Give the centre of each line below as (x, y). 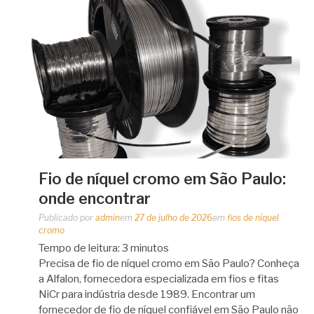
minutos (150, 248)
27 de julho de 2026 (173, 217)
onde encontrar (95, 198)
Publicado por (67, 217)
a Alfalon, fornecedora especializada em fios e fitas (159, 279)
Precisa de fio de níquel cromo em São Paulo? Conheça (169, 263)
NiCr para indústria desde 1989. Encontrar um (147, 294)
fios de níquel (253, 217)
